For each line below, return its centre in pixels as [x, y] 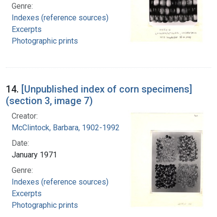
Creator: [25, 116]
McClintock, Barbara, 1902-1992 [66, 127]
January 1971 [34, 155]
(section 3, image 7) [49, 101]
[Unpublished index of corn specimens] [107, 89]
